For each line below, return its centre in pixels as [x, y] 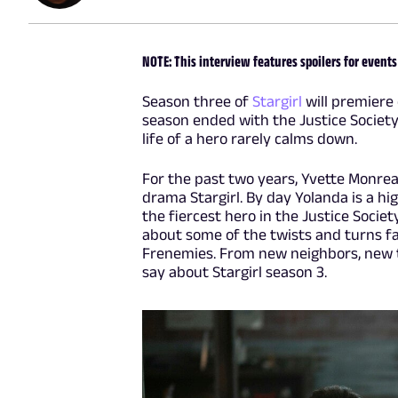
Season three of [198, 101]
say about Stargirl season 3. [235, 271]
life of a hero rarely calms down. [250, 138]
